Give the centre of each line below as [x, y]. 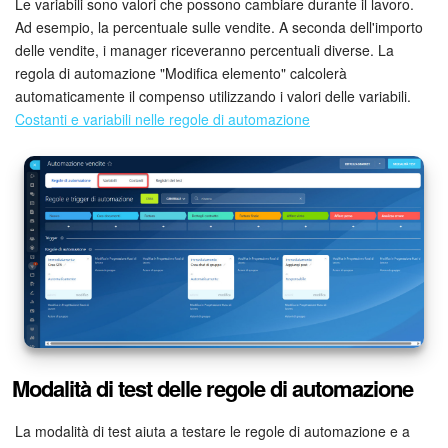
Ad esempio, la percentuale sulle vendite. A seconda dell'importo [219, 26]
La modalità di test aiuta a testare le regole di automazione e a [212, 431]
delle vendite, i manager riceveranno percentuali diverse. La [204, 49]
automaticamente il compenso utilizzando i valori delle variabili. [213, 95]
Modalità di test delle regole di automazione [212, 388]
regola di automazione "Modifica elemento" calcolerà [181, 72]
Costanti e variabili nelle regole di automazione [162, 118]
